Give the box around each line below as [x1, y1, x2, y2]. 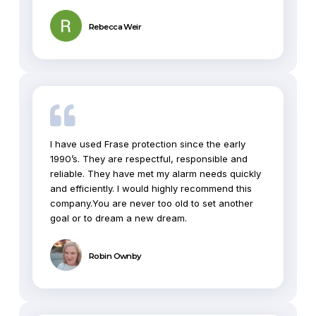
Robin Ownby [88, 250, 142, 261]
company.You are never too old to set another [49, 197, 253, 209]
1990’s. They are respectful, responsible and [49, 153, 248, 165]
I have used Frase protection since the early [49, 138, 245, 150]
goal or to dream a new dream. [49, 212, 187, 224]
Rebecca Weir [88, 22, 142, 32]
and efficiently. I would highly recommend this [49, 183, 252, 195]
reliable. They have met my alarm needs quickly [49, 168, 261, 180]
